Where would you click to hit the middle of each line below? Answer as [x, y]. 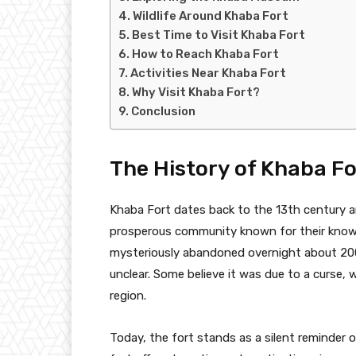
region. [128, 295]
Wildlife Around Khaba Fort [211, 15]
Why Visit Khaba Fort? [196, 92]
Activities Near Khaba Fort [208, 73]
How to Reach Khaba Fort [205, 54]
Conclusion [163, 111]
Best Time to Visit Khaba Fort [219, 35]
